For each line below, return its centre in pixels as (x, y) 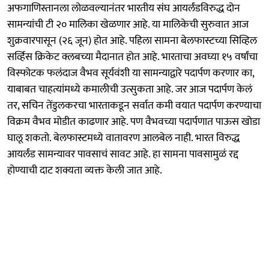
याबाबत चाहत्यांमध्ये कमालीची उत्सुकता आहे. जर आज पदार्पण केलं (130, 89)
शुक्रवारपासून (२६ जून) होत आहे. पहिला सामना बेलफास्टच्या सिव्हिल (132, 41)
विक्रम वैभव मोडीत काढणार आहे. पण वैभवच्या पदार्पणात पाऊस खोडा (134, 122)
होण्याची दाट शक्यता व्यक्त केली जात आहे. (85, 170)
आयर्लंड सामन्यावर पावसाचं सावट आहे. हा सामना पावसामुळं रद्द (123, 154)
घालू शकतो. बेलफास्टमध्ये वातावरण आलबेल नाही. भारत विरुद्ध (123, 138)
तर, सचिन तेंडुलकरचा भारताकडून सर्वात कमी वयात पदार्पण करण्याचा (134, 105)
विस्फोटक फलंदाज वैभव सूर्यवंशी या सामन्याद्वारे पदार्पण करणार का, (131, 73)
